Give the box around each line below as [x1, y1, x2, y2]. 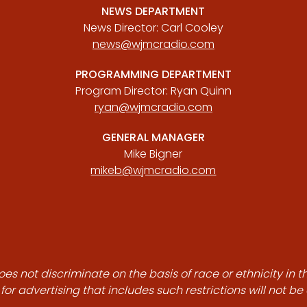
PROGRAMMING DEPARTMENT [75, 66, 232, 82]
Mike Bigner [124, 146, 183, 162]
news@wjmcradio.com [92, 36, 214, 52]
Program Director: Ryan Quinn [75, 83, 232, 99]
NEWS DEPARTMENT [101, 3, 206, 19]
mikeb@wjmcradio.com [90, 162, 217, 178]
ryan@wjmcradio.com [94, 99, 212, 115]
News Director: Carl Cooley [83, 20, 223, 36]
